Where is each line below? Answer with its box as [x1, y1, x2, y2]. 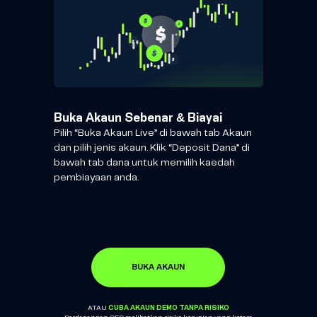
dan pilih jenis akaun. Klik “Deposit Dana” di [54, 142, 250, 153]
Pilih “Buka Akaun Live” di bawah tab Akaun [54, 127, 253, 138]
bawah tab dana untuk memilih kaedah [54, 157, 236, 168]
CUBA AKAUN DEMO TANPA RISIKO [108, 304, 229, 311]
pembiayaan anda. [54, 172, 139, 183]
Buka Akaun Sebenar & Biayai [54, 112, 223, 125]
